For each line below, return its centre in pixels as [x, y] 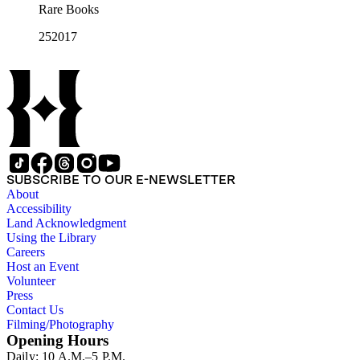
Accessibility [39, 209]
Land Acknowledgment [66, 223]
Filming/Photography [60, 325]
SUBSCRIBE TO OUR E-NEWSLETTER [121, 180]
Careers [26, 252]
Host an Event [43, 267]
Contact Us [35, 310]
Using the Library [51, 238]
